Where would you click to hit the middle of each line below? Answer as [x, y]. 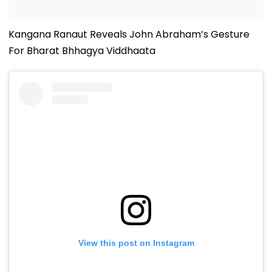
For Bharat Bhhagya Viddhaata [82, 50]
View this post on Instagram [136, 243]
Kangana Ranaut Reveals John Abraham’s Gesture [129, 34]
